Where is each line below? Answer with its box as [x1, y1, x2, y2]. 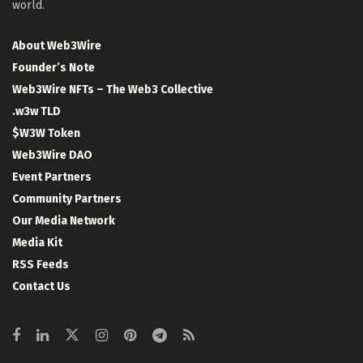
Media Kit [12, 235, 62, 250]
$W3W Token [12, 126, 80, 140]
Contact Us [12, 279, 70, 293]
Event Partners [12, 169, 92, 184]
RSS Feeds [12, 257, 69, 271]
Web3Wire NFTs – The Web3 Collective [12, 82, 213, 96]
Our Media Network [12, 213, 115, 228]
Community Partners [12, 191, 122, 206]
